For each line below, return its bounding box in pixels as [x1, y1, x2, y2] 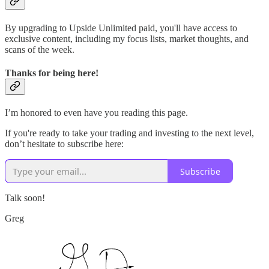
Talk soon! [5, 193, 45, 204]
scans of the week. [5, 44, 74, 55]
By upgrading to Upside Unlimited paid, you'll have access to [5, 22, 237, 33]
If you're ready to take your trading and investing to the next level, [5, 128, 254, 139]
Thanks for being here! [5, 67, 98, 78]
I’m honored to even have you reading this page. [5, 107, 188, 118]
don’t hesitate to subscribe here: [5, 139, 124, 150]
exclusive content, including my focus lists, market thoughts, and [5, 33, 249, 44]
